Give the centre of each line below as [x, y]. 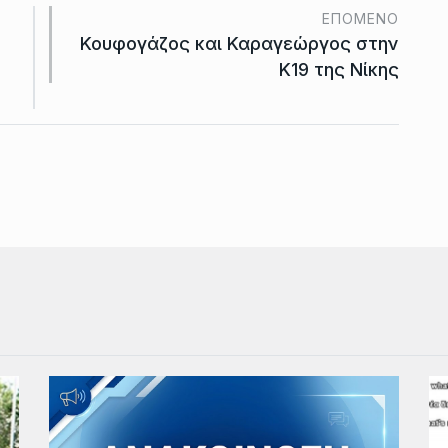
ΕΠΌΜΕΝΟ [360, 18]
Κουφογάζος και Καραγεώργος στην [239, 43]
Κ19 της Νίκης [339, 69]
